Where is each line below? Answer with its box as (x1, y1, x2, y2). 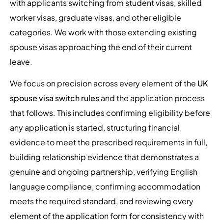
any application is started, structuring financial (10, 122, 180, 133)
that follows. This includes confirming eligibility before (10, 108, 210, 118)
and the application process (99, 93, 205, 104)
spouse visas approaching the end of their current (10, 41, 192, 52)
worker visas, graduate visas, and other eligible (10, 12, 181, 23)
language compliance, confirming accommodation (10, 181, 200, 192)
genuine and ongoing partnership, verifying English (10, 166, 197, 177)
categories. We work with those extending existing (10, 27, 197, 37)
